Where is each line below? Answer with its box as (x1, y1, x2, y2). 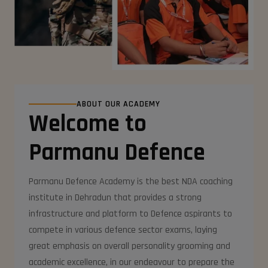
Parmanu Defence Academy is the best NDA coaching (29, 175, 233, 188)
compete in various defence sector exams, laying (29, 223, 217, 236)
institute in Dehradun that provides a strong (29, 191, 202, 204)
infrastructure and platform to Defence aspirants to (29, 207, 232, 220)
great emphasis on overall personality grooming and (29, 239, 230, 252)
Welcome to (29, 108, 147, 139)
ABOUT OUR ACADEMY (77, 98, 160, 109)
